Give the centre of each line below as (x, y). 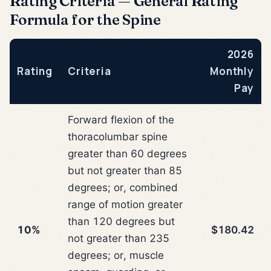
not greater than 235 (119, 238)
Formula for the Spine (85, 19)
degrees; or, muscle (116, 255)
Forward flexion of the (121, 119)
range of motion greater (125, 204)
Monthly (232, 71)
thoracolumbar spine (118, 136)
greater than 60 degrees (127, 153)
